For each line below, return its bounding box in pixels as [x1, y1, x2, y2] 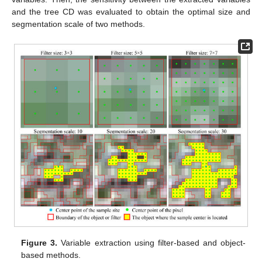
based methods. [21, 250, 81, 260]
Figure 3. [21, 238, 58, 248]
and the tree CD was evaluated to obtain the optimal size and [12, 7, 250, 17]
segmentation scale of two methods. [12, 19, 145, 29]
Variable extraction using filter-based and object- [57, 238, 246, 248]
